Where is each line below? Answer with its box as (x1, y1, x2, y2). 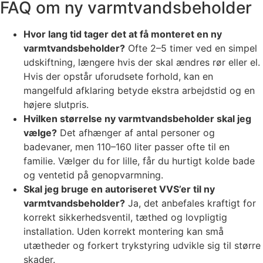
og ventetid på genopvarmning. (23, 169, 163, 181)
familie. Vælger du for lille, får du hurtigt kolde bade (23, 155, 255, 167)
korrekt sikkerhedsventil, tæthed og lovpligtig (23, 211, 227, 224)
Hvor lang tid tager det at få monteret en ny (23, 28, 222, 41)
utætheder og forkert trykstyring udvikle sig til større (23, 240, 261, 252)
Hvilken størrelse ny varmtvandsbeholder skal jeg (23, 113, 251, 125)
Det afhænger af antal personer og (57, 127, 215, 139)
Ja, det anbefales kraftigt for (125, 197, 256, 210)
